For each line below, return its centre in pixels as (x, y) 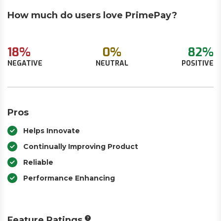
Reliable (38, 162)
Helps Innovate (52, 131)
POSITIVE (198, 63)
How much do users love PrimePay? (92, 15)
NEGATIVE (25, 63)
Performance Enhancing (69, 178)
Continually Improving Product (81, 147)
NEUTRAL (112, 63)
